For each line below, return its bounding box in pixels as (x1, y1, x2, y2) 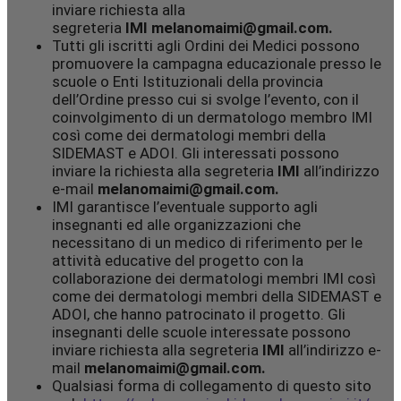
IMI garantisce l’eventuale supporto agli (52, 198, 318, 217)
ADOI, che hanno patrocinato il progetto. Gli (52, 305, 346, 324)
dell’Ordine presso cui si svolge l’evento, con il (52, 90, 359, 109)
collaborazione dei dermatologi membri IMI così (52, 269, 376, 288)
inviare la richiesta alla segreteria (52, 162, 277, 181)
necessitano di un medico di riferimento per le (52, 234, 363, 252)
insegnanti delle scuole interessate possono (52, 323, 351, 342)
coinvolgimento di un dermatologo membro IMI (52, 108, 372, 127)
